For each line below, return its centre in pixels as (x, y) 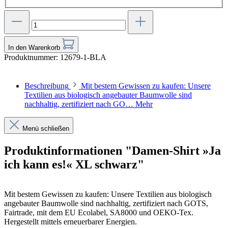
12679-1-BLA (83, 57)
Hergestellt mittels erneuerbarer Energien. (70, 221)
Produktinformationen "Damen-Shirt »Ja (112, 150)
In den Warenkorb (35, 48)
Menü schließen (46, 129)
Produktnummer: (32, 57)
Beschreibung (47, 86)
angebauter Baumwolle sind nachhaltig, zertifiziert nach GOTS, (106, 203)
